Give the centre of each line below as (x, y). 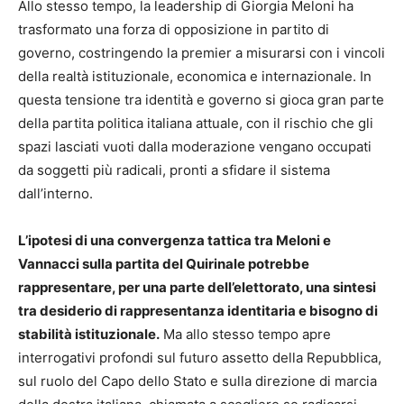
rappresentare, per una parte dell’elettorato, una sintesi (197, 288)
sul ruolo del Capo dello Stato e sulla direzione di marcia (197, 381)
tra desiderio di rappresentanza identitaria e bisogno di (198, 311)
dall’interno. (55, 194)
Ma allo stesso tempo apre (245, 335)
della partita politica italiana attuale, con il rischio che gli (196, 124)
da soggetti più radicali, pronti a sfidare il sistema (174, 170)
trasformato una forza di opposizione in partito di (174, 30)
